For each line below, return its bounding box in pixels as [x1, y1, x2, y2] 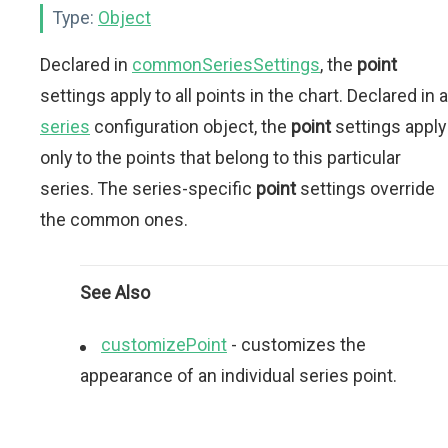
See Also [80, 282, 150, 303]
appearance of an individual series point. [80, 365, 397, 386]
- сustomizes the [227, 334, 366, 355]
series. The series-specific [40, 178, 256, 199]
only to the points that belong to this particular [40, 147, 401, 168]
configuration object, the [90, 116, 291, 137]
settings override [296, 178, 435, 199]
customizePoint [101, 334, 227, 355]
